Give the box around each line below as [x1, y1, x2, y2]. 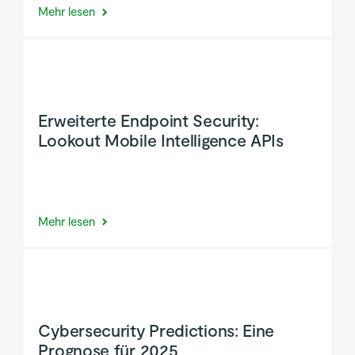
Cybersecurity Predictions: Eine [38, 319, 275, 340]
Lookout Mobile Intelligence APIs [38, 130, 284, 151]
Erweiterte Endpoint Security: [38, 110, 259, 131]
